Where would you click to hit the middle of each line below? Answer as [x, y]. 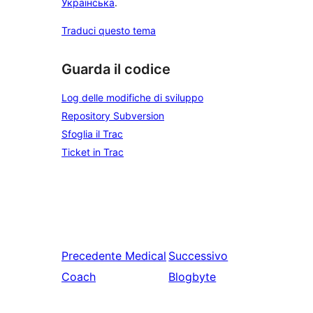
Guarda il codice [116, 69]
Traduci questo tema [109, 30]
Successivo [198, 256]
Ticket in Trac [93, 152]
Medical [146, 256]
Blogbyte [192, 277]
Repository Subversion [113, 116]
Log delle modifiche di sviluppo [132, 98]
